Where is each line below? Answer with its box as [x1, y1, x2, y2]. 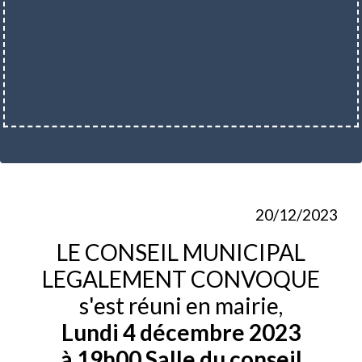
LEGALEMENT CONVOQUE [42, 264, 320, 293]
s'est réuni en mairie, [79, 291, 283, 319]
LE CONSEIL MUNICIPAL [57, 238, 305, 266]
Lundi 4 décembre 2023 [61, 318, 301, 346]
